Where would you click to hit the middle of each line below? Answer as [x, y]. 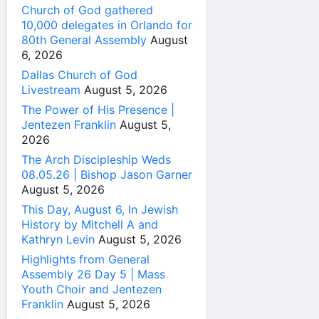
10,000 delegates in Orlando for [107, 25]
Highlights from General [85, 260]
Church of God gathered [87, 10]
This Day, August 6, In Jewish [100, 210]
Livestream [51, 90]
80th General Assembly [84, 40]
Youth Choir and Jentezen [91, 289]
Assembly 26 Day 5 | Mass [93, 274]
